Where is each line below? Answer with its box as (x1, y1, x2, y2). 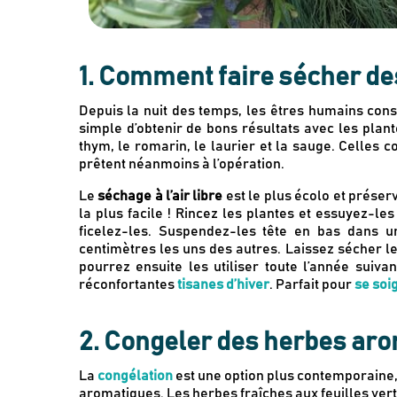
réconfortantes (78, 276, 177, 292)
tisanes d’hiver (176, 276, 269, 292)
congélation (97, 368, 173, 383)
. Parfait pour (269, 276, 352, 292)
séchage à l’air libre (97, 188, 223, 203)
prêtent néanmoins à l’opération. (78, 156, 284, 171)
